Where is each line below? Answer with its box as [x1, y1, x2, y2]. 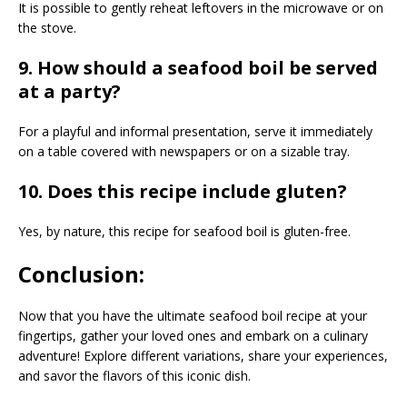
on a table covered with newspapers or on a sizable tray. [18, 142, 350, 160]
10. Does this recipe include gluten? [18, 178, 347, 203]
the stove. [18, 18, 76, 36]
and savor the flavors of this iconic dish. [18, 366, 251, 384]
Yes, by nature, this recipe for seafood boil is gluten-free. [18, 222, 351, 240]
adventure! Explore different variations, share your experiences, [18, 346, 388, 364]
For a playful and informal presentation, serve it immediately [18, 122, 372, 140]
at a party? [18, 78, 121, 104]
